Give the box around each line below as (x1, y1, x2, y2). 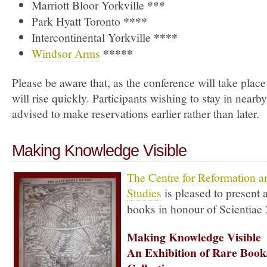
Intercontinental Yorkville (31, 29, 154, 45)
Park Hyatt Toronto (31, 13, 123, 29)
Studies (127, 185, 162, 200)
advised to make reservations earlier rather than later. (12, 105, 259, 121)
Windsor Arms (31, 45, 100, 61)
